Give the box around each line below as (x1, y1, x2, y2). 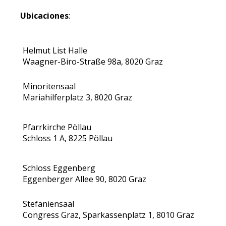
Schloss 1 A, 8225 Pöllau (23, 133, 113, 144)
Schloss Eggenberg (23, 162, 96, 174)
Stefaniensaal (23, 198, 75, 209)
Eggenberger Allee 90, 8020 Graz (23, 174, 147, 185)
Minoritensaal (23, 81, 76, 92)
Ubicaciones (20, 10, 69, 21)
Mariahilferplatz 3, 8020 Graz (23, 92, 133, 103)
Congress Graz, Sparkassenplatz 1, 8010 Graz (23, 209, 195, 220)
